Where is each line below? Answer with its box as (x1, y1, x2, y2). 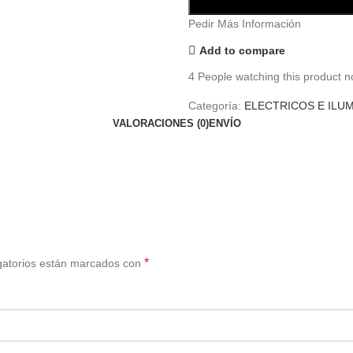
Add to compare (199, 43, 285, 57)
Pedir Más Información (188, 17, 301, 30)
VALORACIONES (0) (112, 117, 209, 129)
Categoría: (188, 99, 241, 112)
